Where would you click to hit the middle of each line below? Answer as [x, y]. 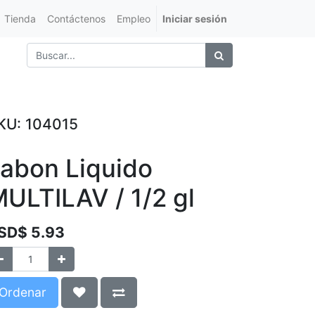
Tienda [20, 19]
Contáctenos [76, 19]
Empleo [134, 19]
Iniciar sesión [195, 19]
